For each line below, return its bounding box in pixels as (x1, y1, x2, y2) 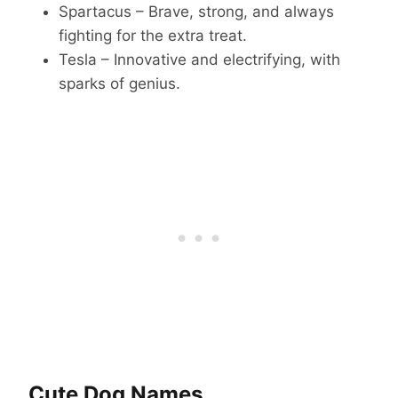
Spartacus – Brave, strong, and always (59, 2, 334, 20)
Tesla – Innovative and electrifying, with (59, 50, 340, 68)
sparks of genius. (59, 74, 180, 92)
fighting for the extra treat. (59, 26, 247, 44)
